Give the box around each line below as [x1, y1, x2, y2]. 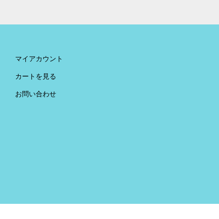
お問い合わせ [15, 90, 56, 98]
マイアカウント [15, 55, 63, 63]
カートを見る [15, 72, 56, 81]
